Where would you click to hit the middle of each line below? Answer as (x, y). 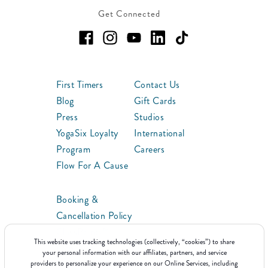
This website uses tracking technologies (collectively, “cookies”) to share (134, 242)
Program (74, 149)
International (159, 133)
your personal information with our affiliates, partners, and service (134, 253)
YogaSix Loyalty (87, 133)
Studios (149, 117)
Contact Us (157, 85)
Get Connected (129, 14)
